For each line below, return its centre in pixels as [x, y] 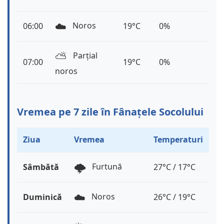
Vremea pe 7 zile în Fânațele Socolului [110, 112]
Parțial [84, 56]
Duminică [42, 197]
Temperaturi [178, 140]
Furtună [106, 167]
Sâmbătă [41, 167]
